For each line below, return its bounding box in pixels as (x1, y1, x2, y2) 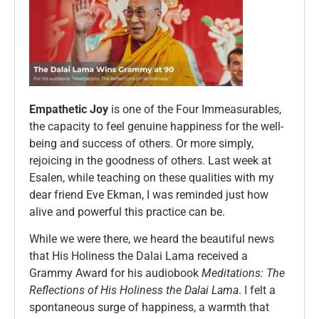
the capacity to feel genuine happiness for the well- (29, 120, 283, 134)
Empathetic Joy (29, 103, 108, 117)
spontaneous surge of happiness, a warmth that (29, 300, 269, 315)
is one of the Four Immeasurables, (108, 103, 281, 117)
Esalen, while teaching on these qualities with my (29, 171, 274, 185)
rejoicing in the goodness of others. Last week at (29, 154, 271, 168)
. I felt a (239, 283, 276, 298)
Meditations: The (202, 266, 285, 281)
